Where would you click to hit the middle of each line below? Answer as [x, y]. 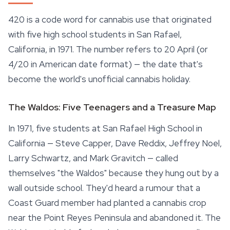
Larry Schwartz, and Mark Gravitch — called [93, 158]
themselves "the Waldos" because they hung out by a [113, 173]
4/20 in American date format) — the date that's [106, 64]
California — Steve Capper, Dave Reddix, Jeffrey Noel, [115, 143]
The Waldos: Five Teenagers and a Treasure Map [112, 107]
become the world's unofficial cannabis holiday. [99, 79]
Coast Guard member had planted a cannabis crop [107, 203]
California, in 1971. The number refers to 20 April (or [108, 49]
